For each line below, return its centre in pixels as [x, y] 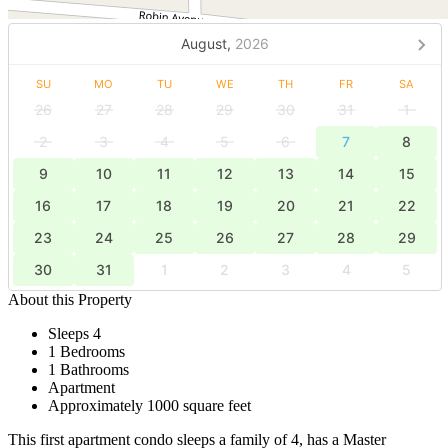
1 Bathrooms [88, 369]
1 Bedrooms [86, 351]
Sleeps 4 [74, 333]
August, [205, 44]
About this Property [70, 299]
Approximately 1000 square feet [149, 405]
